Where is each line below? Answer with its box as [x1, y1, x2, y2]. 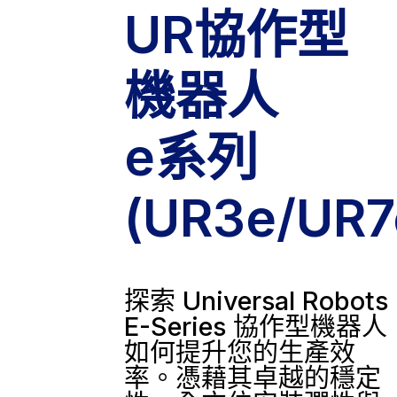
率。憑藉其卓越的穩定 [123, 362, 381, 394]
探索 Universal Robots [123, 285, 388, 317]
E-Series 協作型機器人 [123, 311, 387, 343]
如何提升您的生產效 [123, 337, 355, 369]
